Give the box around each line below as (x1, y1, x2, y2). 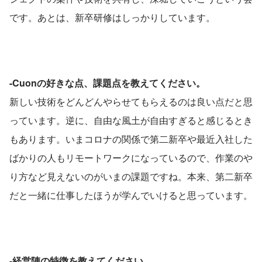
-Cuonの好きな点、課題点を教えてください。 (9, 76, 205, 90)
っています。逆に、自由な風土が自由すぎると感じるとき (9, 113, 253, 127)
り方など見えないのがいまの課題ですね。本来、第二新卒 (9, 170, 253, 184)
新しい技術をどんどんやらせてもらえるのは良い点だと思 (9, 95, 253, 109)
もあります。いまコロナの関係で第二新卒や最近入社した (9, 132, 253, 146)
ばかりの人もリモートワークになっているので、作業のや (9, 151, 253, 165)
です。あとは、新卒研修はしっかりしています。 (9, 11, 215, 25)
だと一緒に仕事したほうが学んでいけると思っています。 (9, 188, 253, 202)
